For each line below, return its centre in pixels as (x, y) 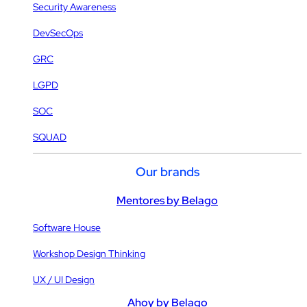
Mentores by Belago (167, 201)
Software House (67, 228)
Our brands (167, 172)
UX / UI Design (64, 280)
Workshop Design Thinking (89, 254)
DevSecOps (58, 33)
